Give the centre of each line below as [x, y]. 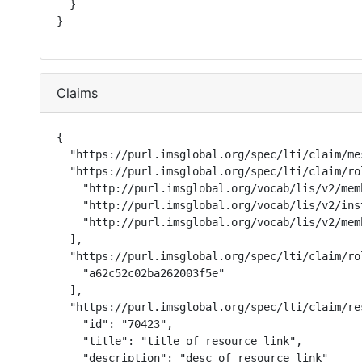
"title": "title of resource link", [179, 341]
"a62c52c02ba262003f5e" [141, 273]
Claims [77, 93]
